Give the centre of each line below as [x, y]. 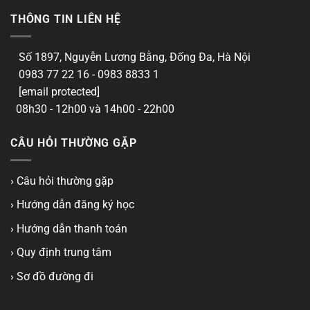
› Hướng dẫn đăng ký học [72, 205]
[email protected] [59, 92]
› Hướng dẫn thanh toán [69, 228]
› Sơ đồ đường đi [52, 276]
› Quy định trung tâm [61, 253]
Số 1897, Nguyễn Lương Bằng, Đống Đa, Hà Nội [135, 57]
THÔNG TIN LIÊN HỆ [66, 19]
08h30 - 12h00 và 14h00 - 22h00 [94, 109]
